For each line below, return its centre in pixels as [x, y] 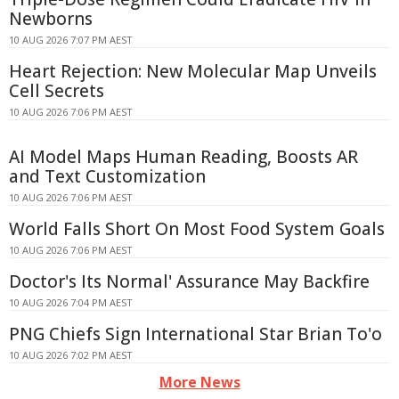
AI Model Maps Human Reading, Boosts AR [183, 157]
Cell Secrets [57, 91]
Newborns [51, 19]
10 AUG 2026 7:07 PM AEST [71, 40]
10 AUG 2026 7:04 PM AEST [71, 302]
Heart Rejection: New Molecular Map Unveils [193, 71]
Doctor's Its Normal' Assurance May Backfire [189, 281]
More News [199, 382]
